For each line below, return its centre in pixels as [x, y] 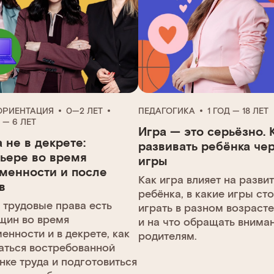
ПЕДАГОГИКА [166, 110]
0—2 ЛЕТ [84, 110]
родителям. [167, 235]
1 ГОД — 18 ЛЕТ [238, 110]
